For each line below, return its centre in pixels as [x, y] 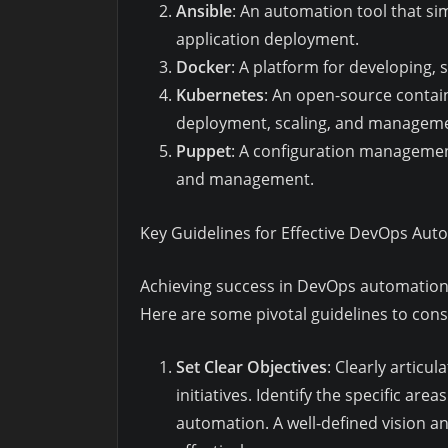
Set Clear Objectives [251, 366]
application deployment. [267, 39]
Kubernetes [220, 95]
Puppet [203, 151]
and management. [245, 179]
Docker [203, 67]
